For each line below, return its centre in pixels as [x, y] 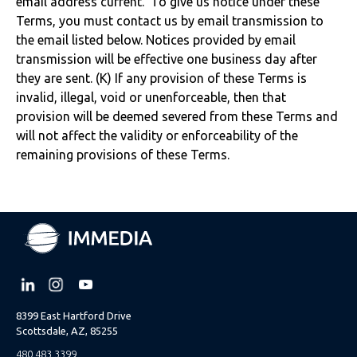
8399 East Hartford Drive [74, 316]
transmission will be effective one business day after [167, 59]
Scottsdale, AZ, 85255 [67, 331]
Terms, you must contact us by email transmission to [170, 21]
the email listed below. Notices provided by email [156, 40]
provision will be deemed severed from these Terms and [177, 116]
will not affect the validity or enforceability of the [157, 135]
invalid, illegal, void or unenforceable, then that [151, 97]
